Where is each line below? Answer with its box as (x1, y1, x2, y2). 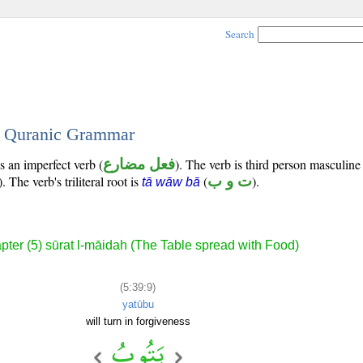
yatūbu (122, 297, 154, 310)
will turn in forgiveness (85, 314, 190, 327)
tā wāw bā (142, 175, 200, 189)
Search (225, 27, 254, 41)
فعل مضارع (103, 156, 175, 173)
